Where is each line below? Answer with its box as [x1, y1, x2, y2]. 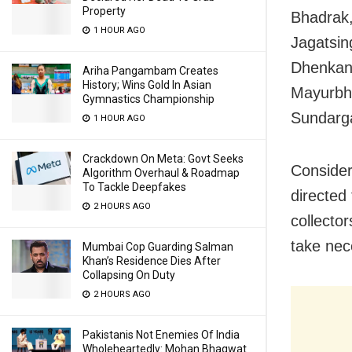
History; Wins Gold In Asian [82, 79, 211, 91]
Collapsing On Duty [82, 269, 175, 281]
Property [82, 5, 126, 17]
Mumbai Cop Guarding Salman [82, 240, 233, 253]
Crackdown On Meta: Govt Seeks [82, 152, 244, 165]
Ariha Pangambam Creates [82, 64, 218, 77]
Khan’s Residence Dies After [82, 255, 221, 267]
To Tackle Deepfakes [82, 181, 186, 193]
